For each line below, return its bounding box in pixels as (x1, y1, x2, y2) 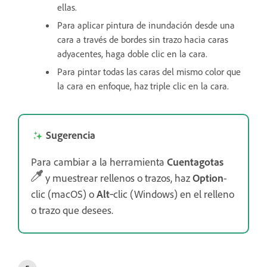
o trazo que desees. (31, 203, 113, 216)
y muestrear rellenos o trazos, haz (43, 170, 193, 184)
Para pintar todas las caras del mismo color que (57, 65, 241, 77)
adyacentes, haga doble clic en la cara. (57, 47, 210, 60)
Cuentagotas (167, 154, 223, 168)
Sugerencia (46, 128, 95, 141)
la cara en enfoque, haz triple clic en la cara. (57, 79, 229, 92)
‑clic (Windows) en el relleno (110, 187, 234, 200)
